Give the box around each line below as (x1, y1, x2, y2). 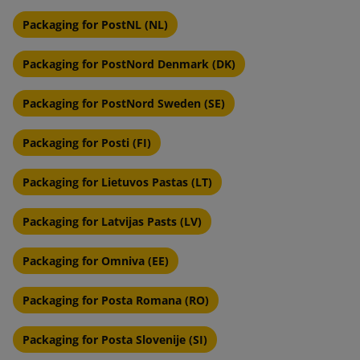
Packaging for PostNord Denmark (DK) (22, 55, 235, 72)
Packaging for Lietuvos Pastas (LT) (22, 174, 212, 190)
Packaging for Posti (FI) (22, 134, 151, 150)
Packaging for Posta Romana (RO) (22, 292, 209, 308)
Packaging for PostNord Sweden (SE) (22, 95, 225, 111)
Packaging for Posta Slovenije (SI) (22, 331, 207, 347)
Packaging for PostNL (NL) (22, 16, 168, 32)
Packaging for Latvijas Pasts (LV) (22, 213, 202, 229)
